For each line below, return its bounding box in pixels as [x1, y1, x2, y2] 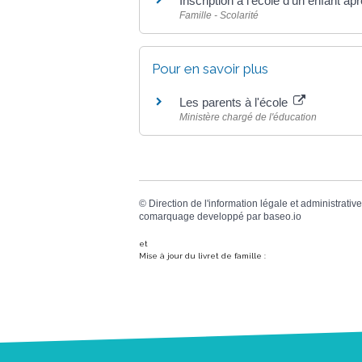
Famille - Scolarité [179, 9, 259, 21]
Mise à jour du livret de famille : [139, 250, 266, 260]
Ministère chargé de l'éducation [179, 112, 317, 123]
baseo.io [263, 211, 301, 223]
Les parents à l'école [179, 95, 291, 109]
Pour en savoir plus [152, 61, 268, 77]
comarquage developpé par [139, 211, 263, 223]
